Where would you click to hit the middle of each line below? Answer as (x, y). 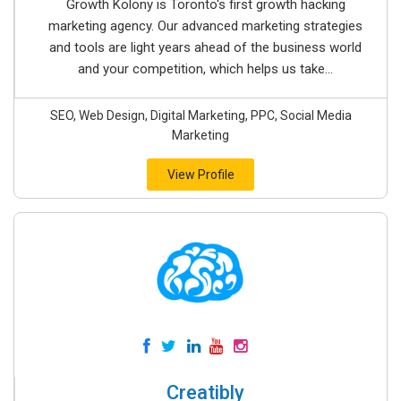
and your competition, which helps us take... (205, 69)
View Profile (200, 175)
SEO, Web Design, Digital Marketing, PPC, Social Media (200, 115)
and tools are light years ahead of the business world (205, 47)
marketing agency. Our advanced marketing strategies (205, 26)
